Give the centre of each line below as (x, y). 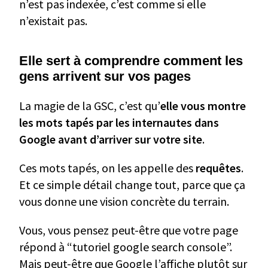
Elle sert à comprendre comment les (131, 60)
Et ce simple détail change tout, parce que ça (132, 184)
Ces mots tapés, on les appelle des (107, 167)
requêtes (218, 167)
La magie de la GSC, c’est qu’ (90, 105)
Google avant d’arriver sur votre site (111, 139)
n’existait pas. (53, 20)
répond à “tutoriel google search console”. (126, 246)
